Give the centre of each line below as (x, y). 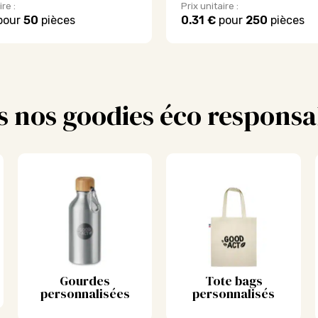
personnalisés (234, 294)
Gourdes (85, 281)
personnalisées (85, 294)
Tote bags (234, 281)
